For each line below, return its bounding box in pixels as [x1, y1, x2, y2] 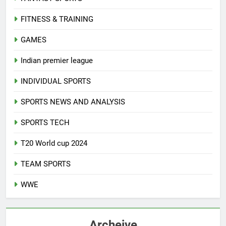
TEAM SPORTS [21, 159, 71, 168]
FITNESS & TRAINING [21, 14, 93, 24]
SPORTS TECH [21, 118, 70, 127]
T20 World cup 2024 [21, 138, 87, 148]
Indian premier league [21, 55, 93, 65]
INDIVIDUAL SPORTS [21, 76, 91, 86]
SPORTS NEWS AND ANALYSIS [21, 97, 125, 106]
